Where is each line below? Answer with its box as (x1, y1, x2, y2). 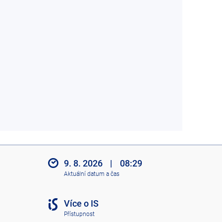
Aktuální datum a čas (63, 170, 119, 177)
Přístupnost (63, 210, 95, 218)
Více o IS (63, 198, 99, 209)
